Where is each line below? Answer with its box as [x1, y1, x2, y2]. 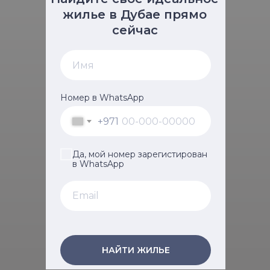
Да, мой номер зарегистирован [72, 148, 207, 160]
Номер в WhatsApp [60, 92, 144, 103]
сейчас [111, 23, 158, 37]
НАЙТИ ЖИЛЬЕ [101, 244, 170, 256]
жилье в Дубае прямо [63, 7, 207, 22]
